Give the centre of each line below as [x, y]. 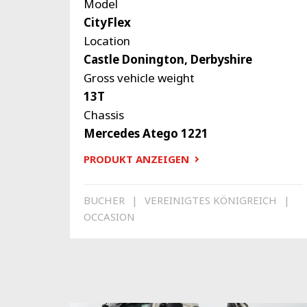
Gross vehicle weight [139, 78]
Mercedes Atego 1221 [146, 134]
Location [107, 41]
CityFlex [107, 23]
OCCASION [109, 216]
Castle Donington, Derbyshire [168, 60]
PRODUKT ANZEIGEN [136, 159]
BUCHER [104, 200]
